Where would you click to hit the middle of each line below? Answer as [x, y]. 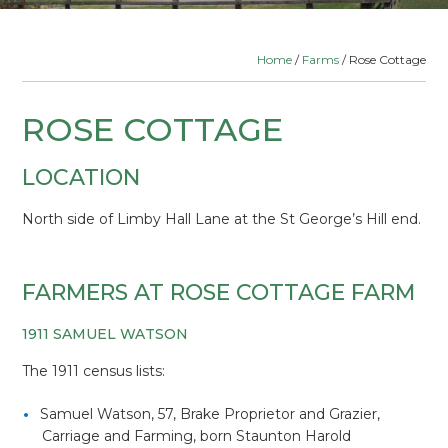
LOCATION [81, 177]
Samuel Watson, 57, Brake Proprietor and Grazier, [210, 414]
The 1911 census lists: [94, 371]
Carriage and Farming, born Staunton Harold [197, 436]
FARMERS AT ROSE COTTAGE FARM [219, 292]
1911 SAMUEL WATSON [105, 334]
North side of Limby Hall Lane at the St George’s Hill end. [222, 219]
